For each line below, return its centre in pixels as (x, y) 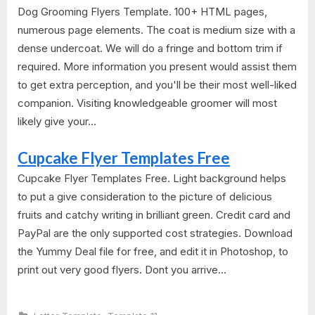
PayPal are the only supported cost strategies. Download (155, 233)
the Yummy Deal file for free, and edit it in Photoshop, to (153, 251)
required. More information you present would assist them (157, 67)
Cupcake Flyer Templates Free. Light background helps (152, 178)
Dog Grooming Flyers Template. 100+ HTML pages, (142, 12)
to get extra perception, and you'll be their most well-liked (157, 85)
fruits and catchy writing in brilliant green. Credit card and (154, 214)
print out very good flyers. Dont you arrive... (122, 269)
